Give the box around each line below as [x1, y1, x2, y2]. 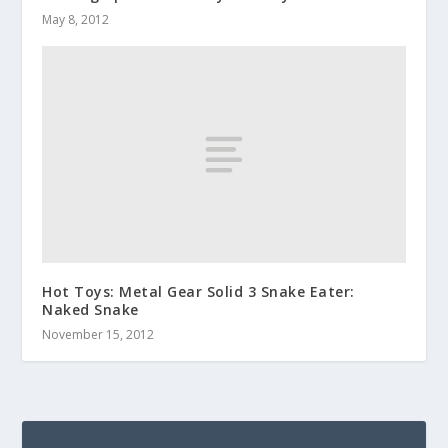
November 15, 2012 [42, 326, 155, 344]
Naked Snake [42, 300, 139, 320]
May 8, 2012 [42, 10, 110, 28]
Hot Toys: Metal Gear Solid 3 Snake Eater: [42, 282, 355, 302]
